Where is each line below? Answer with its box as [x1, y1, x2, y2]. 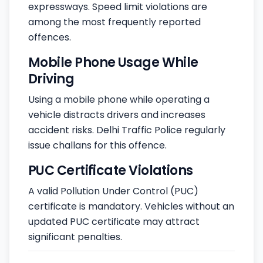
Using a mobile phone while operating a [28, 93, 210, 107]
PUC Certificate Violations [28, 161, 193, 180]
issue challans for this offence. [28, 139, 167, 153]
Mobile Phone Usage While [28, 53, 198, 72]
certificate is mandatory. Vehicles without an [28, 200, 234, 214]
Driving [28, 70, 75, 89]
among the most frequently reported [28, 15, 201, 29]
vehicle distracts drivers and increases [28, 108, 205, 122]
